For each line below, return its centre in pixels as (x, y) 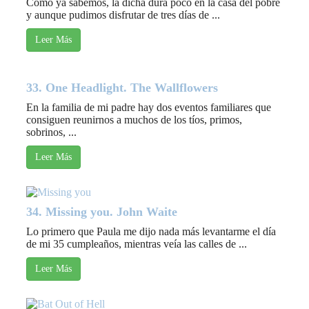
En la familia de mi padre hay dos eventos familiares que (149, 108)
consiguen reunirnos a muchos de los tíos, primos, (134, 120)
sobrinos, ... (51, 132)
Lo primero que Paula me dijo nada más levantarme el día (151, 232)
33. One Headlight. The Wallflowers (122, 88)
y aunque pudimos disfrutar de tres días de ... (123, 15)
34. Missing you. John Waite (102, 212)
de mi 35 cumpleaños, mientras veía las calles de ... (137, 244)
